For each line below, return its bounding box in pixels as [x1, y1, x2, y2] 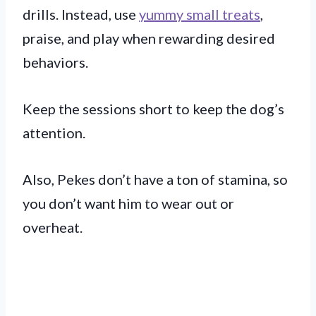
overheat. [23, 218, 85, 236]
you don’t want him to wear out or [23, 194, 234, 212]
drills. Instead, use [23, 5, 139, 23]
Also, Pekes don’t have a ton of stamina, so [23, 170, 288, 188]
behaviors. [23, 53, 91, 71]
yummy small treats [139, 5, 260, 23]
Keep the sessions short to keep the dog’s [23, 99, 284, 117]
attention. [23, 123, 88, 141]
